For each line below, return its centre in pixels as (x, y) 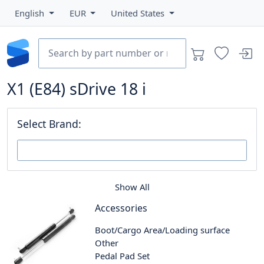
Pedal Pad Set (123, 255)
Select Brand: (49, 123)
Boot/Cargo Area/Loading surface (163, 230)
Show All (132, 187)
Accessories (121, 208)
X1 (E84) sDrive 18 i (77, 89)
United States (139, 13)
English (31, 13)
